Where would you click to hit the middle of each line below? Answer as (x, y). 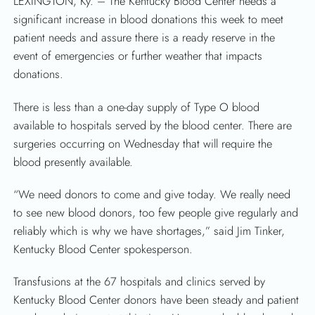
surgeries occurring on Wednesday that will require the (143, 143)
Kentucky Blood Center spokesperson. (103, 250)
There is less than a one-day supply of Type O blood (137, 107)
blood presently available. (73, 162)
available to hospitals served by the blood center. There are (153, 125)
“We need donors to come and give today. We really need (152, 195)
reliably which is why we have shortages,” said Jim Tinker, (149, 231)
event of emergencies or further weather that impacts (138, 56)
